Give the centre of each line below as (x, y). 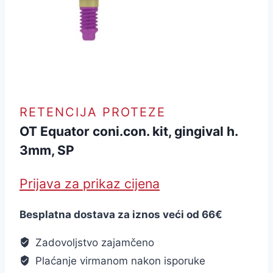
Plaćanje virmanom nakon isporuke (119, 261)
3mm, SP (47, 151)
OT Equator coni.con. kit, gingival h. (129, 132)
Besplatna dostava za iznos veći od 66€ (121, 214)
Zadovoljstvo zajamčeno (94, 242)
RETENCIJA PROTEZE (93, 112)
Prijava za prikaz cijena (90, 183)
